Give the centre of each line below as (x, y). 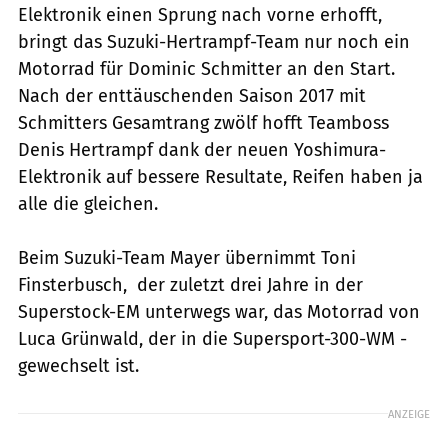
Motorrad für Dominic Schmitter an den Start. (206, 68)
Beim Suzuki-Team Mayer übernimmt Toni (187, 257)
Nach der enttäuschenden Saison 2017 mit (192, 95)
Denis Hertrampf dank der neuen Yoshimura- (202, 149)
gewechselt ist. (78, 365)
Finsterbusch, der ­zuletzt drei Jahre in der (190, 284)
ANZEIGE (409, 413)
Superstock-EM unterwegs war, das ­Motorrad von (219, 311)
